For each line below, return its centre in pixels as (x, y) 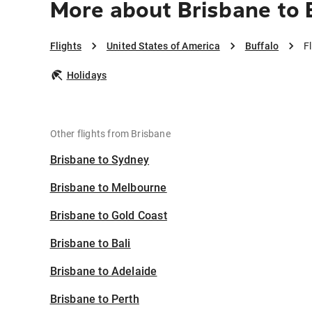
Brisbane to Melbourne (108, 188)
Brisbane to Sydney (100, 160)
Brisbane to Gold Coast (108, 216)
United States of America (163, 46)
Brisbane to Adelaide (103, 272)
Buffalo (262, 46)
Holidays (87, 76)
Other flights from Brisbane (110, 134)
